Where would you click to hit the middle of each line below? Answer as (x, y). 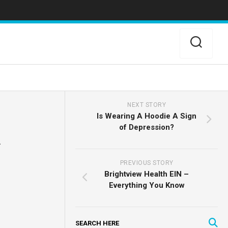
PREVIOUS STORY (147, 163)
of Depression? (147, 127)
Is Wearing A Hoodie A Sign (147, 116)
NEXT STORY (147, 105)
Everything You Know (147, 185)
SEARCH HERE (97, 223)
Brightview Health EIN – (147, 174)
